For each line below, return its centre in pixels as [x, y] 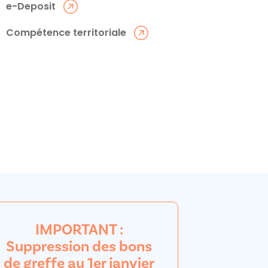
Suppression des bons [79, 246]
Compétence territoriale [66, 32]
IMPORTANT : [79, 229]
